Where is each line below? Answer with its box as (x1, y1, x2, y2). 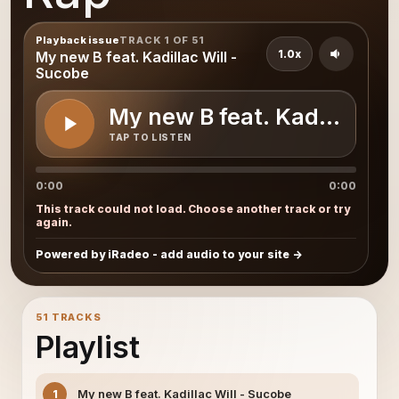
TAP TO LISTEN (109, 131, 192, 142)
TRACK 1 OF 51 (119, 34, 205, 46)
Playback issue (36, 34, 120, 46)
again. (36, 216, 72, 229)
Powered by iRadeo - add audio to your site (36, 248, 289, 261)
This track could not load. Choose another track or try (36, 202, 350, 216)
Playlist (36, 329, 140, 365)
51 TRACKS (36, 311, 102, 323)
